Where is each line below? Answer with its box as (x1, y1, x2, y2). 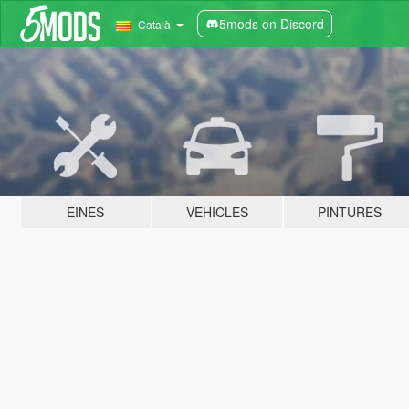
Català (137, 16, 171, 32)
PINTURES (317, 203, 382, 221)
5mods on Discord (218, 15, 324, 33)
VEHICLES (186, 203, 249, 221)
